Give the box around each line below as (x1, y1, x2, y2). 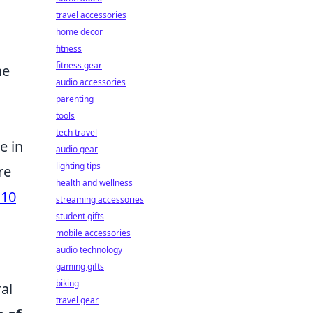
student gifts (56, 210, 104, 222)
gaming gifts (56, 261, 104, 272)
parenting (56, 93, 94, 105)
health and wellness (56, 177, 133, 189)
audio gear (56, 143, 98, 155)
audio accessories (56, 76, 126, 88)
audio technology (56, 244, 122, 256)
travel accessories (56, 9, 126, 21)
